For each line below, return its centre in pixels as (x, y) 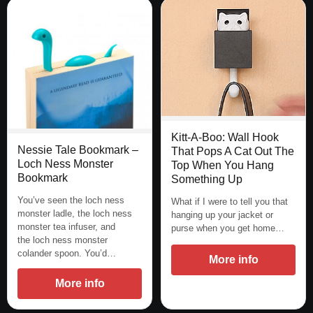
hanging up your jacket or (222, 214)
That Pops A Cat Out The (233, 151)
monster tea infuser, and (66, 226)
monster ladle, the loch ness (75, 213)
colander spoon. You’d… (67, 253)
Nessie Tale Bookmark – (78, 150)
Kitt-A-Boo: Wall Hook (225, 137)
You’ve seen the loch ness (71, 200)
